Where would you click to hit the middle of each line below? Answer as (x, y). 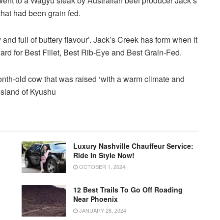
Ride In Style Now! (104, 155)
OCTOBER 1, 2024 (101, 166)
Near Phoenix (96, 199)
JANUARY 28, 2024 (102, 210)
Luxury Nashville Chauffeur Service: (133, 146)
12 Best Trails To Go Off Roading (128, 190)
